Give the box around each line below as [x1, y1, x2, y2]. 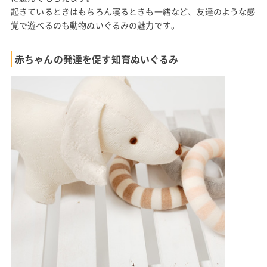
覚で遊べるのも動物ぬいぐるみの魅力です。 [10, 18, 180, 31]
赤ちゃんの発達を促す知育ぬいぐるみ [14, 51, 179, 66]
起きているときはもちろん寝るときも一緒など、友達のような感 [10, 5, 256, 17]
